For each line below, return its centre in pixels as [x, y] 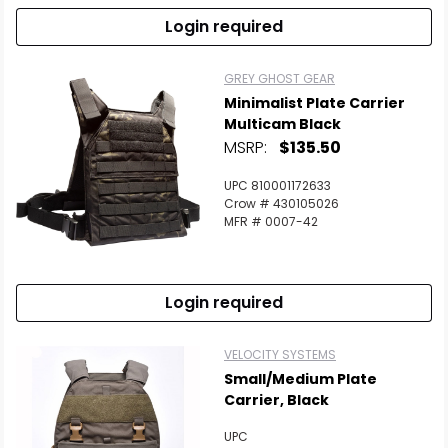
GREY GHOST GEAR [279, 78]
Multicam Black [282, 124]
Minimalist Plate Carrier [314, 103]
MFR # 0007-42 [271, 221]
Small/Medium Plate [300, 379]
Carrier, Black [276, 400]
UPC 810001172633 [277, 185]
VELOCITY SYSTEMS [280, 354]
